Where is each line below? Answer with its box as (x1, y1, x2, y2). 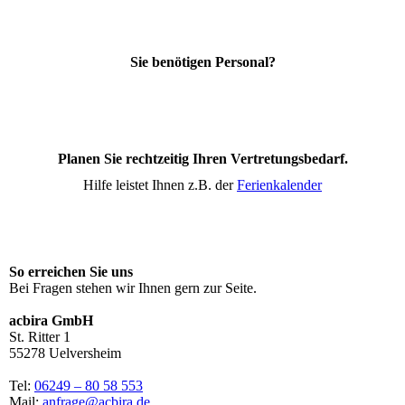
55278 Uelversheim (9, 345, 121, 362)
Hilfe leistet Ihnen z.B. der (83, 177, 237, 193)
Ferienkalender (237, 177, 322, 193)
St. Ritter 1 (9, 329, 71, 345)
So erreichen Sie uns (9, 264, 133, 280)
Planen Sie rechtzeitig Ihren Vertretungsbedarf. (57, 151, 348, 167)
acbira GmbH (9, 313, 93, 329)
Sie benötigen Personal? (129, 54, 276, 70)
